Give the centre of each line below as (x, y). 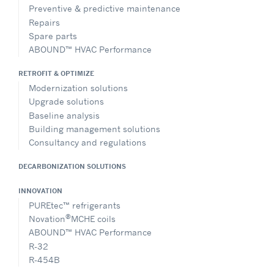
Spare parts (53, 36)
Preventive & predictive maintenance (105, 9)
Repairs (44, 22)
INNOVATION (40, 191)
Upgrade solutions (66, 102)
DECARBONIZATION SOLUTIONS (72, 166)
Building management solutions (94, 128)
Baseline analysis (64, 115)
